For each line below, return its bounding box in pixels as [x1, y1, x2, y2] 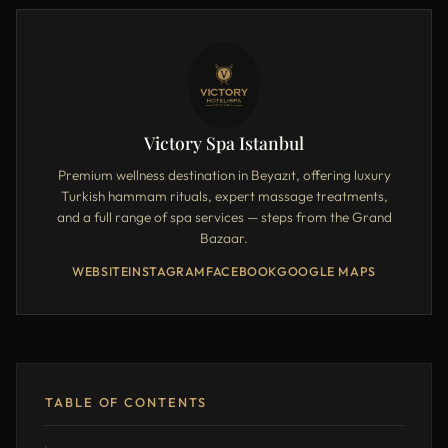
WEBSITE [72, 264, 129, 280]
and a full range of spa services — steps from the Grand [56, 208, 392, 227]
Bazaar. [200, 229, 248, 248]
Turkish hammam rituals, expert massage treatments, [60, 187, 388, 206]
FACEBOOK [206, 264, 278, 280]
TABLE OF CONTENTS [45, 394, 207, 411]
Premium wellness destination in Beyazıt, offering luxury [57, 166, 391, 185]
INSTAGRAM [128, 264, 207, 280]
